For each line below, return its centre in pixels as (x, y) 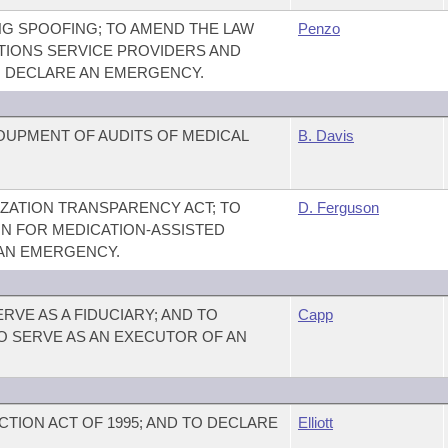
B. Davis (325, 135)
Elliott (315, 422)
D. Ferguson (338, 207)
